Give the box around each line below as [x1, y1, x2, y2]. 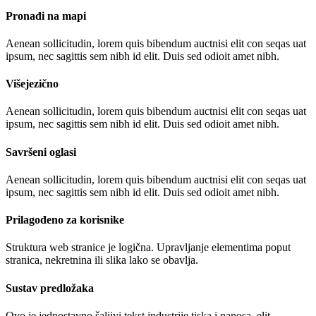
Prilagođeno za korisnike [6, 214, 124, 226]
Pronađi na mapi [6, 9, 86, 22]
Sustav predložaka [6, 281, 94, 294]
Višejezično [6, 78, 59, 90]
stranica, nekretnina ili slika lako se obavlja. [6, 254, 198, 267]
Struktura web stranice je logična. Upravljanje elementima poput [6, 241, 291, 254]
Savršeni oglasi [6, 145, 76, 158]
